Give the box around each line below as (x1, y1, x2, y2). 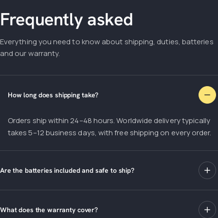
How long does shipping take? (8, 91, 99, 100)
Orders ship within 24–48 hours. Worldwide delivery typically (8, 115, 211, 126)
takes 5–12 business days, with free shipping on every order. (8, 127, 212, 138)
